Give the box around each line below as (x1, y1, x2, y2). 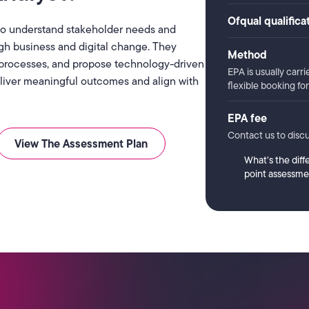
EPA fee (227, 110, 267, 127)
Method (227, 46, 267, 63)
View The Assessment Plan (14, 135, 148, 152)
